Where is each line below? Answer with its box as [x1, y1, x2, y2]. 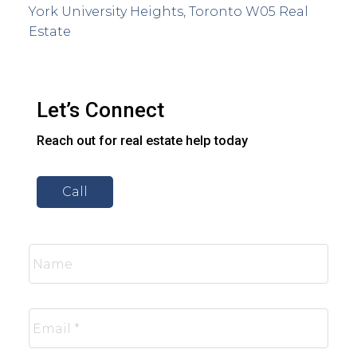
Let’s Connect [36, 98, 164, 123]
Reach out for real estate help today [36, 133, 248, 149]
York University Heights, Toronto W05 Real [28, 3, 308, 19]
